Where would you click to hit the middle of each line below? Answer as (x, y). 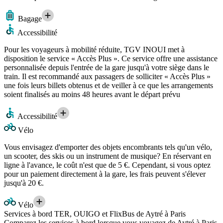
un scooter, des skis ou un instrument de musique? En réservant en (108, 156)
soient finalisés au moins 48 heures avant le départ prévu (92, 94)
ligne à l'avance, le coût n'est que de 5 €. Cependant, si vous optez (107, 165)
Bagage (29, 18)
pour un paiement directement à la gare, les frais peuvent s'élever (105, 174)
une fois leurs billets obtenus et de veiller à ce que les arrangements (109, 85)
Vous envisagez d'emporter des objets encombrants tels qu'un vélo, (108, 147)
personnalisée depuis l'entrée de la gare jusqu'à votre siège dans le (107, 67)
